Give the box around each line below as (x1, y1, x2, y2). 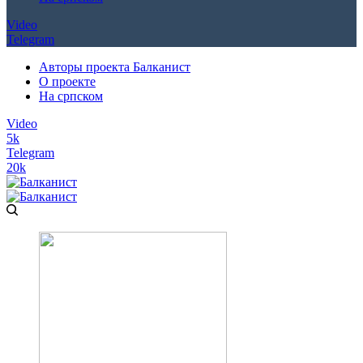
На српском (39, 89, 103, 103)
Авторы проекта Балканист (39, 60, 190, 74)
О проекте (39, 75, 96, 88)
